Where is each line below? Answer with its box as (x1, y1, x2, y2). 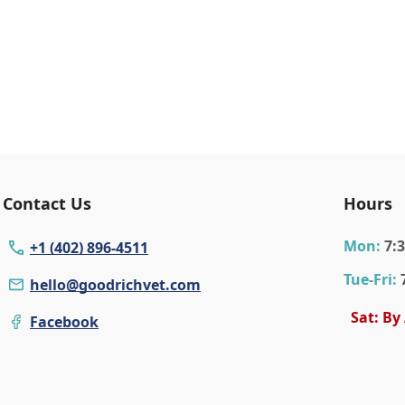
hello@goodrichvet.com (30, 275, 201, 295)
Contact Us (3, 193, 91, 214)
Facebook (30, 312, 99, 332)
